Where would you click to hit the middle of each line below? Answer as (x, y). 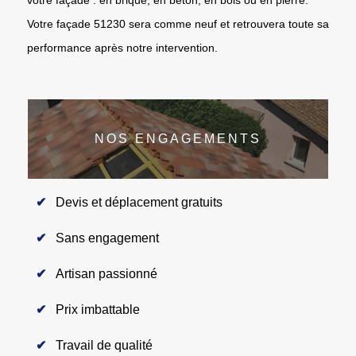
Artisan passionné (106, 273)
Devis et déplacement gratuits (139, 202)
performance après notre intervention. (122, 47)
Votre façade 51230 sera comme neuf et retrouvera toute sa (178, 23)
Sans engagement (107, 238)
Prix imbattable (98, 309)
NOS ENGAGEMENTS (178, 138)
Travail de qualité (104, 345)
